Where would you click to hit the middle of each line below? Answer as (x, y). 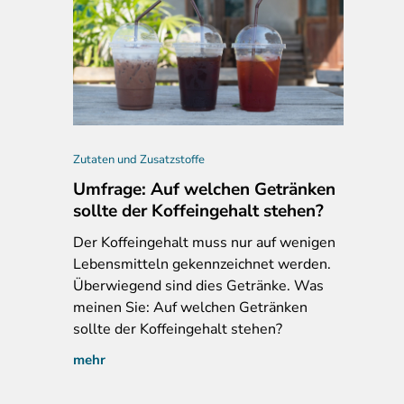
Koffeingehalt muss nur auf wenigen (216, 242)
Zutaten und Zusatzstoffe (139, 159)
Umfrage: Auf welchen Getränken (204, 189)
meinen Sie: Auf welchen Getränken (190, 307)
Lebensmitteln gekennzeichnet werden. (202, 264)
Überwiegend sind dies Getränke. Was (198, 285)
